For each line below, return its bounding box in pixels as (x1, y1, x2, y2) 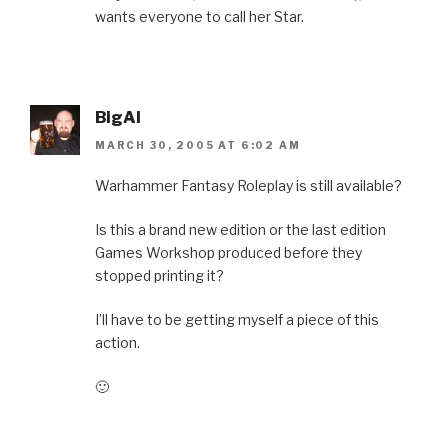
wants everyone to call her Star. (95, 8, 304, 26)
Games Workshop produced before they (95, 244, 362, 262)
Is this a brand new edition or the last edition (95, 221, 386, 239)
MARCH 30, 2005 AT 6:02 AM (95, 139, 301, 152)
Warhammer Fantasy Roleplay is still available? (95, 177, 402, 195)
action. (95, 334, 140, 352)
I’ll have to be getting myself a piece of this (95, 311, 379, 329)
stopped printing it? (95, 267, 224, 285)
